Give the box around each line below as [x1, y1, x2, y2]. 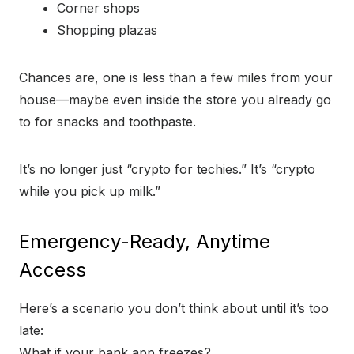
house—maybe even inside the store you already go [19, 92, 331, 108]
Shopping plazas [57, 22, 157, 39]
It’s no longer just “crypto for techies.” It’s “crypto [19, 161, 315, 178]
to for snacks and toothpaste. [19, 114, 196, 130]
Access [19, 258, 86, 282]
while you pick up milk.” [19, 183, 160, 200]
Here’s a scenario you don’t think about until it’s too [19, 300, 329, 317]
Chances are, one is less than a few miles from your [19, 70, 333, 86]
